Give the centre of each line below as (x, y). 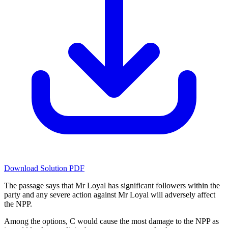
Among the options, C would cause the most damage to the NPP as (111, 221)
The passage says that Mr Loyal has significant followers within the (112, 186)
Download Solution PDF (44, 168)
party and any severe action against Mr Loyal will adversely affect (110, 195)
